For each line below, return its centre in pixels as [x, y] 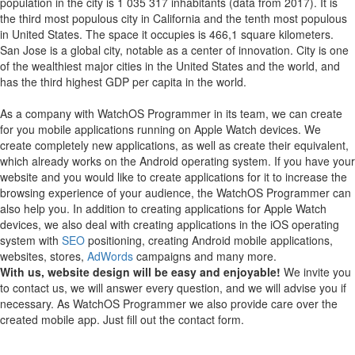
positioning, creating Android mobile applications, [209, 240]
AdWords [110, 256]
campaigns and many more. [205, 256]
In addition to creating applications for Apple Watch [200, 208]
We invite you [316, 271]
